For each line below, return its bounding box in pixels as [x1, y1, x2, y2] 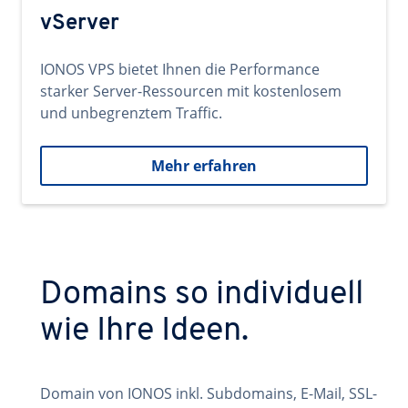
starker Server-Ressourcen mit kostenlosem [40, 81, 342, 101]
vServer [40, 13, 119, 35]
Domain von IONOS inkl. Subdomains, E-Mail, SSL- [40, 383, 377, 403]
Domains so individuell [40, 279, 363, 311]
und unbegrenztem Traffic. [40, 103, 222, 123]
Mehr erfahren [151, 156, 257, 176]
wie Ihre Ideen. [40, 315, 249, 348]
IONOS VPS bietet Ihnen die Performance [40, 59, 320, 79]
